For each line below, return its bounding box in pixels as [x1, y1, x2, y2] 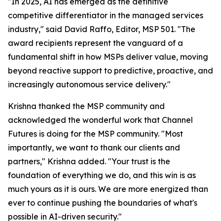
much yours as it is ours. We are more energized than [8, 184, 208, 194]
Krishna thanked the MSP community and [8, 101, 165, 111]
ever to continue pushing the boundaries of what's [8, 197, 197, 208]
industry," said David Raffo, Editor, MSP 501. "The [8, 24, 195, 34]
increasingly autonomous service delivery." [8, 79, 171, 89]
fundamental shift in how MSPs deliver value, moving [8, 51, 208, 62]
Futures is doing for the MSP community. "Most [8, 128, 183, 139]
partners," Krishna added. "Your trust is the [8, 156, 170, 166]
